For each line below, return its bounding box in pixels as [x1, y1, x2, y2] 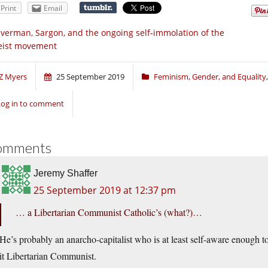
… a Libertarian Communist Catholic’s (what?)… [16, 206, 202, 219]
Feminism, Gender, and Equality [154, 71, 266, 83]
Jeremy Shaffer [33, 168, 98, 179]
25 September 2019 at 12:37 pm [33, 184, 176, 197]
